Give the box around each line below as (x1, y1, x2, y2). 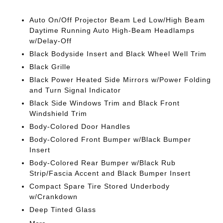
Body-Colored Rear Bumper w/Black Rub (29, 159, 176, 167)
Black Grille (29, 63, 71, 71)
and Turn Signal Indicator (29, 86, 121, 94)
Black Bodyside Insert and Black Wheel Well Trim (29, 50, 207, 58)
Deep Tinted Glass (29, 206, 97, 214)
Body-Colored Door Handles (29, 122, 131, 130)
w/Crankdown (29, 193, 78, 201)
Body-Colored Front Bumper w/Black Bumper (29, 135, 192, 143)
